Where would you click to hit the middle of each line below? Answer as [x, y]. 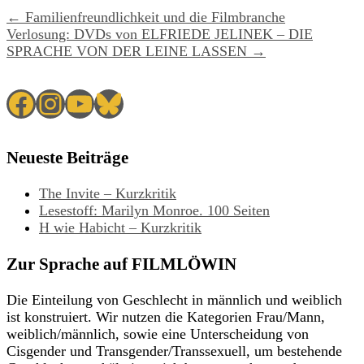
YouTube [117, 103]
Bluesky [141, 103]
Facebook [63, 103]
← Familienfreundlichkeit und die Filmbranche [146, 17]
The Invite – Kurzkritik [108, 194]
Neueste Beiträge [67, 158]
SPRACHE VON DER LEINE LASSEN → [136, 52]
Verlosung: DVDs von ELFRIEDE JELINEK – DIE [160, 35]
